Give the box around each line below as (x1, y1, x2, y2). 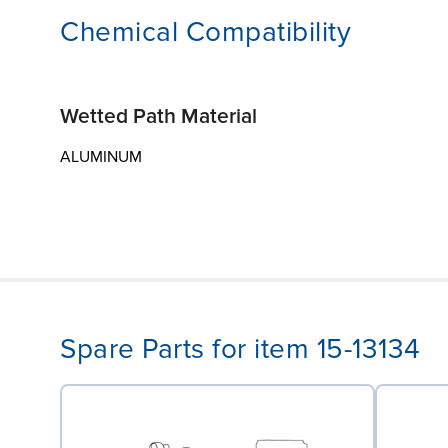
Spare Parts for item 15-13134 (60, 331, 421, 366)
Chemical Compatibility (60, 14, 351, 49)
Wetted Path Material (60, 103, 257, 129)
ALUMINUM (60, 146, 142, 167)
